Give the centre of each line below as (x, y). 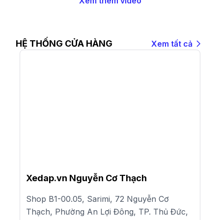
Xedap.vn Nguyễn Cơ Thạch (86, 178)
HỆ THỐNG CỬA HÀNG (64, 44)
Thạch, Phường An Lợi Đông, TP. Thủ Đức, (107, 212)
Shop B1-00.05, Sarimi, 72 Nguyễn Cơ (97, 199)
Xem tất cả (172, 44)
